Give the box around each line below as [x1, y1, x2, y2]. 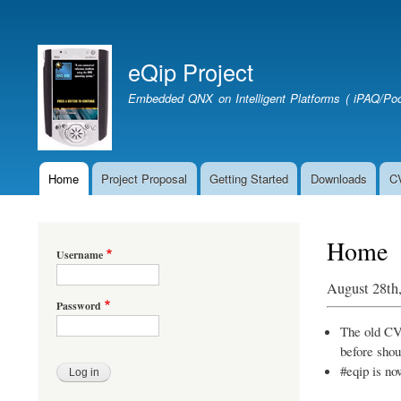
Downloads [310, 169, 367, 187]
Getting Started [209, 169, 288, 187]
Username [56, 246, 103, 262]
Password [56, 297, 101, 313]
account [24, 36, 74, 56]
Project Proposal [101, 169, 188, 187]
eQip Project [128, 55, 253, 88]
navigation [24, 193, 90, 215]
